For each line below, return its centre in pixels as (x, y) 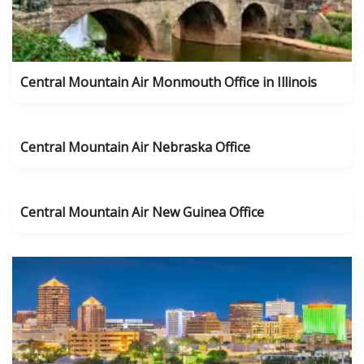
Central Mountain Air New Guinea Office (142, 212)
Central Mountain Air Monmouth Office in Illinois (169, 82)
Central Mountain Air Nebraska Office (135, 147)
